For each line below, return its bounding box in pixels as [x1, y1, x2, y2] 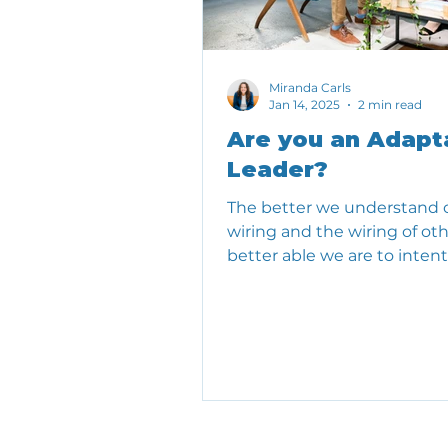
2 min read [358, 97, 422, 113]
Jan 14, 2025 [269, 97, 340, 113]
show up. [227, 270, 299, 290]
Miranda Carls [269, 80, 351, 96]
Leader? [227, 156, 328, 184]
